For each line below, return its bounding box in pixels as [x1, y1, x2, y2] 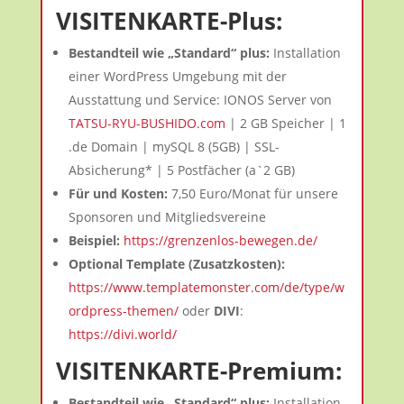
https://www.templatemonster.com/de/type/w [68, 279, 344, 296]
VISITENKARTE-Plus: [55, 5, 282, 37]
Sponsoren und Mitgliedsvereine [68, 208, 266, 225]
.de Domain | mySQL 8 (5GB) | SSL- [68, 138, 280, 155]
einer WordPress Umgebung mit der [68, 68, 287, 85]
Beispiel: [68, 232, 124, 249]
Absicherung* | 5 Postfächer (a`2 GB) [68, 161, 295, 179]
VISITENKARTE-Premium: [55, 354, 342, 387]
